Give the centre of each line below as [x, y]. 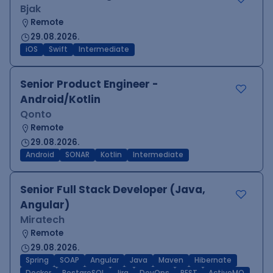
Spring [37, 260]
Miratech [42, 220]
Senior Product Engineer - [89, 84]
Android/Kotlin [60, 99]
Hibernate [213, 260]
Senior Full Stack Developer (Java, [113, 190]
